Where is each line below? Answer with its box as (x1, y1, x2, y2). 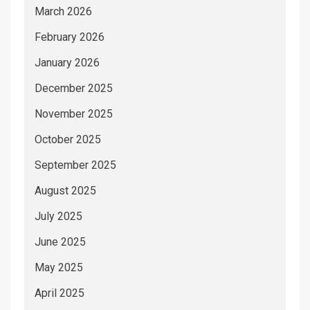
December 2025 (35, 81, 113, 95)
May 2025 (35, 260, 83, 274)
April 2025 (35, 286, 84, 300)
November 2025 (35, 107, 113, 120)
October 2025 (35, 132, 101, 146)
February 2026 (35, 30, 104, 44)
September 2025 (35, 158, 116, 172)
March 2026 (35, 4, 92, 18)
